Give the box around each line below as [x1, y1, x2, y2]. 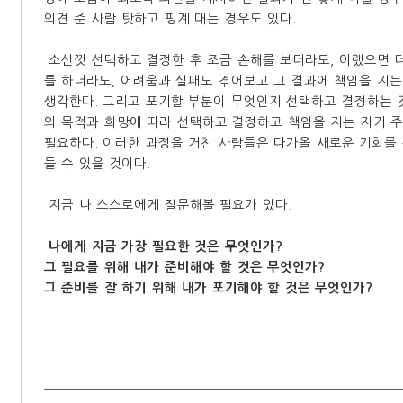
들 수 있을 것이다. [44, 157, 151, 171]
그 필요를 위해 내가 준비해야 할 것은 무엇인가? [44, 261, 326, 274]
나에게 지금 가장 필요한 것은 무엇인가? [49, 240, 282, 254]
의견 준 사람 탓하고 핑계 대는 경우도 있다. [44, 13, 297, 26]
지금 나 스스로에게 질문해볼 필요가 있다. [44, 199, 291, 212]
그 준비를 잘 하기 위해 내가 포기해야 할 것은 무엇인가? [44, 282, 372, 295]
